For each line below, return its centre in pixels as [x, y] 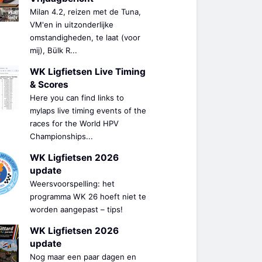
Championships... [61, 136]
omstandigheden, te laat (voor [85, 37]
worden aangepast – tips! [76, 209]
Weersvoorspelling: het [72, 183]
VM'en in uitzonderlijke [72, 24]
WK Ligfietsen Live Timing [88, 71]
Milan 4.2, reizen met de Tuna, [85, 11]
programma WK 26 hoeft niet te [88, 196]
